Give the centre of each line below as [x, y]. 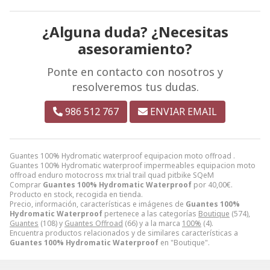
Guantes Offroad [94, 223]
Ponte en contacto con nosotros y [135, 71]
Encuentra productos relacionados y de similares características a [124, 233]
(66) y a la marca [152, 223]
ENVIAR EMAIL [184, 111]
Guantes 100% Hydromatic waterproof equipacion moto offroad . [122, 155]
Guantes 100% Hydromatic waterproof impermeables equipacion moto [133, 165]
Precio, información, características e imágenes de [98, 204]
